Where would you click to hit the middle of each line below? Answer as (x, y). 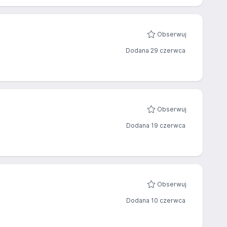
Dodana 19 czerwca (156, 125)
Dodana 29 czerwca (156, 50)
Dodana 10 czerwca (156, 200)
